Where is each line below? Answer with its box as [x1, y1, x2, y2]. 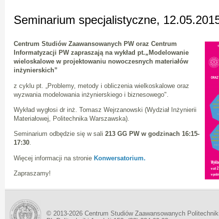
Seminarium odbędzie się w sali [14, 130, 105, 138]
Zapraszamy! [14, 169, 51, 177]
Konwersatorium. [94, 154, 146, 162]
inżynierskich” [14, 66, 58, 74]
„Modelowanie [145, 49, 189, 57]
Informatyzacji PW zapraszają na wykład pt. [14, 49, 145, 57]
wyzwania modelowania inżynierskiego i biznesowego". [14, 90, 169, 98]
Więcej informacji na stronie [14, 154, 94, 162]
